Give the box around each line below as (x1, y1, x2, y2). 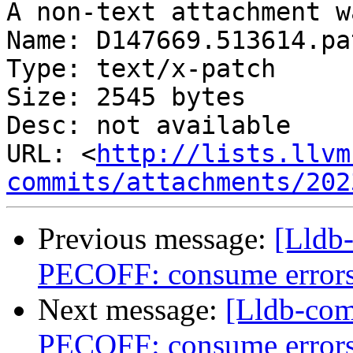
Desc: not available (6, 111, 291, 140)
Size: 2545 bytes (6, 83, 246, 112)
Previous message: (38, 221, 274, 256)
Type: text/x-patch (6, 54, 276, 84)
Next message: (38, 292, 225, 327)
